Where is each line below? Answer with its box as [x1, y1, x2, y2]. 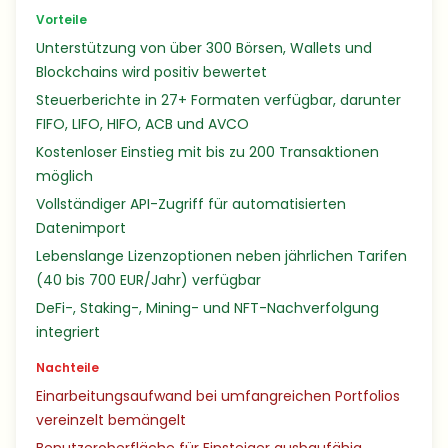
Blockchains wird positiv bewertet [36, 62, 267, 82]
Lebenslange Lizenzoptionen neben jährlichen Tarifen [36, 246, 407, 266]
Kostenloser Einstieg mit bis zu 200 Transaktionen [36, 142, 379, 162]
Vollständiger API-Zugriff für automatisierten [36, 194, 346, 214]
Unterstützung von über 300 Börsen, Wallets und [36, 38, 372, 58]
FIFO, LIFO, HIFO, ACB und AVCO [36, 114, 249, 134]
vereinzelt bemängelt [36, 410, 186, 430]
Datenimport [36, 218, 126, 238]
